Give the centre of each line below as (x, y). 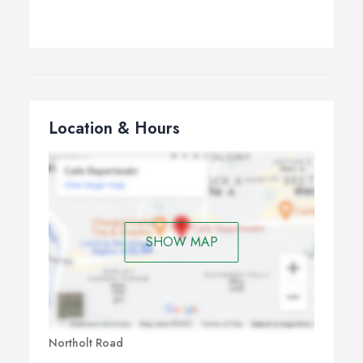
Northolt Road (86, 343)
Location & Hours (114, 128)
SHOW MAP (181, 241)
